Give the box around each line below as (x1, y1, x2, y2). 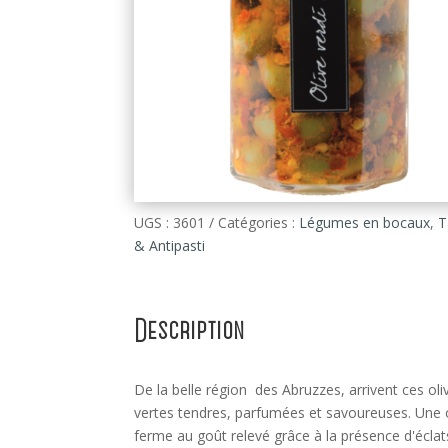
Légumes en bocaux (299, 212, 431, 232)
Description (134, 316, 245, 345)
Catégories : (218, 212, 300, 232)
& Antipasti (134, 235, 206, 255)
